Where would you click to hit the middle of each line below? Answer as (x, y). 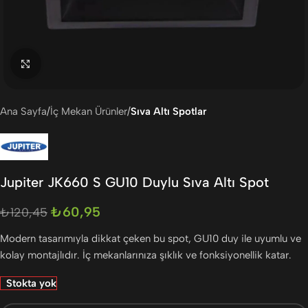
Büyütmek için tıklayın (89, 64)
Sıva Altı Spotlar (169, 111)
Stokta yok (32, 283)
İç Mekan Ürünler (89, 111)
